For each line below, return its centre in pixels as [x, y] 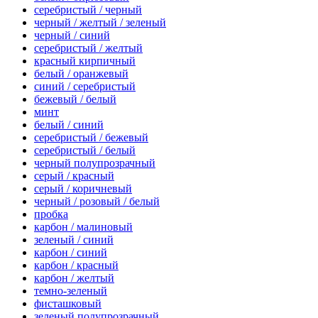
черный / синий [72, 35]
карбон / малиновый [83, 227]
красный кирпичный [85, 61]
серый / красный [74, 176]
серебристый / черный [88, 10]
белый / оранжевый [81, 74]
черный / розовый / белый [97, 202]
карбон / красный [76, 265]
